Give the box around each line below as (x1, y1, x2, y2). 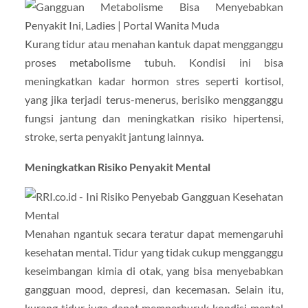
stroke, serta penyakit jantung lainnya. (24, 130, 203, 144)
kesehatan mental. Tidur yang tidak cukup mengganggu (24, 245, 284, 258)
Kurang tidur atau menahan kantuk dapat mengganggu (24, 37, 284, 51)
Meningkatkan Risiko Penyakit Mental (24, 159, 210, 173)
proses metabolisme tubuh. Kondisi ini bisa (24, 56, 284, 69)
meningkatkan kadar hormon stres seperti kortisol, (24, 74, 284, 88)
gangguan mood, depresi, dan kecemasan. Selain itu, (24, 282, 284, 296)
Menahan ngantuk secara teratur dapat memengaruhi (24, 226, 284, 240)
